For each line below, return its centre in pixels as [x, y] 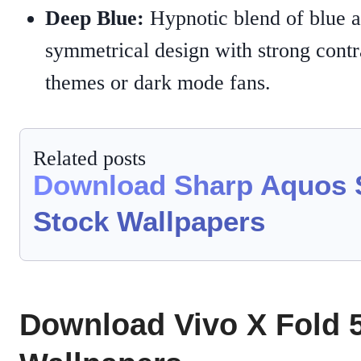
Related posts [89, 158]
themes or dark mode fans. [158, 83]
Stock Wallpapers [149, 221]
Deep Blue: [95, 19]
